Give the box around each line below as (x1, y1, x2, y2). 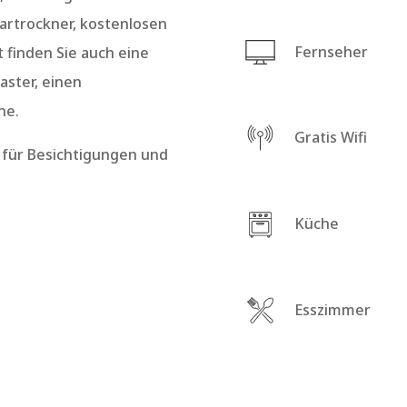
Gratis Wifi (293, 127, 367, 148)
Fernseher (293, 41, 368, 62)
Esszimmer (293, 299, 371, 320)
